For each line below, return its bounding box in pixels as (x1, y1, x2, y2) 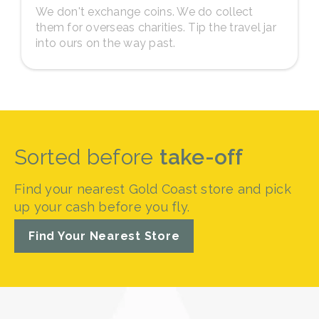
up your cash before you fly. (14, 199, 189, 214)
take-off (159, 144, 244, 169)
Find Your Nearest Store (28, 229, 180, 243)
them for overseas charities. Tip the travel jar (36, 20, 276, 34)
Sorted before (14, 144, 159, 169)
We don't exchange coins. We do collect (36, 4, 253, 19)
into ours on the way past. (36, 36, 176, 50)
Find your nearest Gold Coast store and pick (14, 181, 291, 197)
